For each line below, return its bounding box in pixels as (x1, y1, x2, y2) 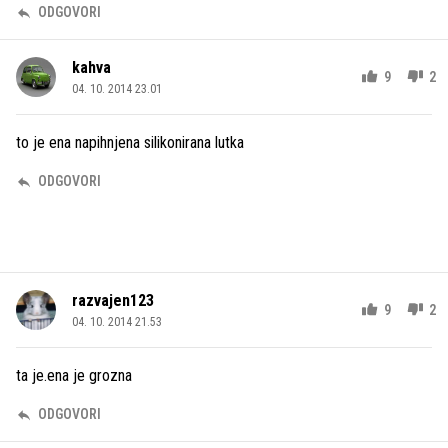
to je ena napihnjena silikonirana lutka (16, 133, 244, 152)
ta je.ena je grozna (16, 366, 132, 385)
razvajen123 (72, 291, 154, 310)
